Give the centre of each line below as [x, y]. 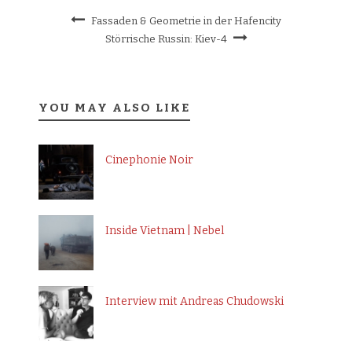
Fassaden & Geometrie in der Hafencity [186, 21]
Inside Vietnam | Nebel [165, 231]
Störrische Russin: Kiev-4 [166, 39]
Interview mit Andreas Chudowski [194, 301]
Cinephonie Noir [149, 160]
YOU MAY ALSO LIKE [114, 108]
